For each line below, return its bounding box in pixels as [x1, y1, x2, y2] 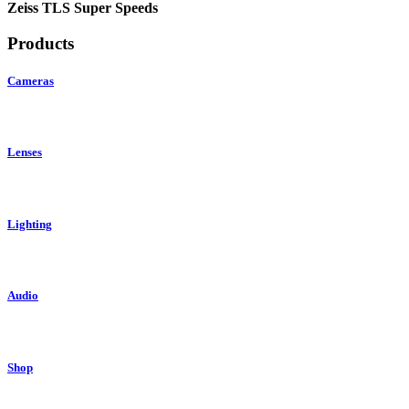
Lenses [7, 145, 42, 160]
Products [7, 33, 74, 53]
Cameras [7, 74, 54, 89]
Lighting [7, 216, 52, 231]
